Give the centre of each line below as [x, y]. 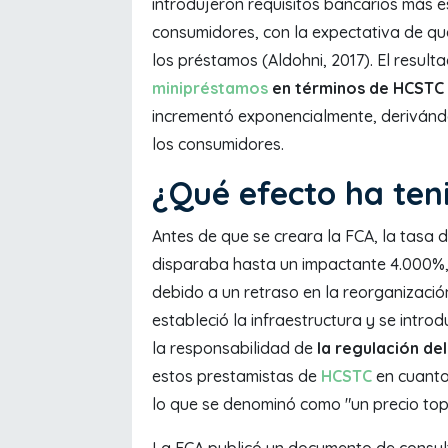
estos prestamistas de [236, 375]
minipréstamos [210, 87]
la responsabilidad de [234, 347]
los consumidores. [218, 143]
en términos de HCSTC [356, 87]
